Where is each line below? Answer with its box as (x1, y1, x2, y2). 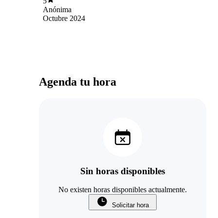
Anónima (43, 5, 72, 14)
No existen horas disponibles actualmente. (58, 185, 187, 194)
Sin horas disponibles (80, 165, 165, 176)
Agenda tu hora (39, 75, 116, 88)
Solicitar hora (112, 201, 149, 209)
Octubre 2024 (43, 14, 85, 22)
